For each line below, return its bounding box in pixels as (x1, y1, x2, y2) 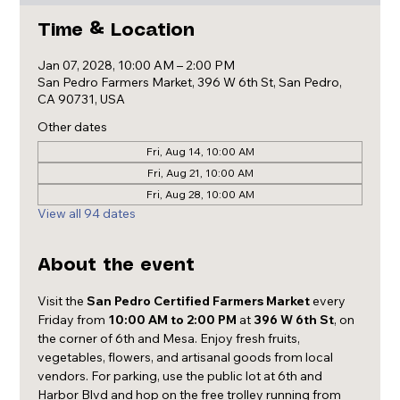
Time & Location (37, 22, 196, 39)
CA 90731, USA (37, 91, 126, 107)
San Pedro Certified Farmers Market (87, 293, 311, 309)
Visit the (37, 293, 87, 309)
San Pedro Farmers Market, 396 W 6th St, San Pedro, (37, 74, 343, 90)
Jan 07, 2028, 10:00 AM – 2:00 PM (37, 57, 236, 73)
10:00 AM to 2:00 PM (108, 312, 237, 328)
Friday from (37, 312, 109, 328)
